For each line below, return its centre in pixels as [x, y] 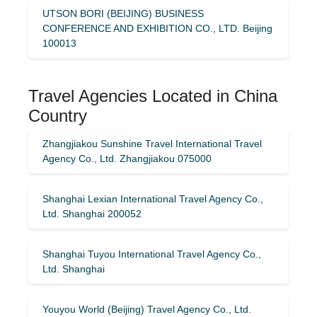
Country [58, 115]
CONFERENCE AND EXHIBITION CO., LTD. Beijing [157, 28]
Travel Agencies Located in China [153, 96]
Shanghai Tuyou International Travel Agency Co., [152, 254]
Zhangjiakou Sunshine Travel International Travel [152, 143]
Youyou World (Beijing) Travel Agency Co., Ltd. [147, 309]
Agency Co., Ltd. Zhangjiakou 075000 [127, 158]
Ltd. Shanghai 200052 [92, 213]
